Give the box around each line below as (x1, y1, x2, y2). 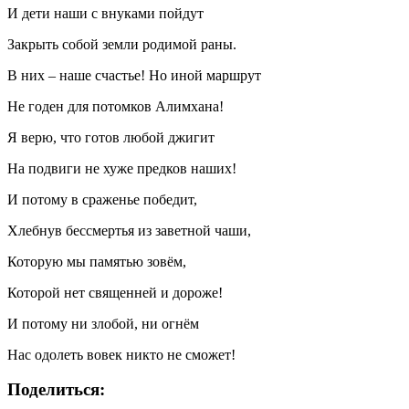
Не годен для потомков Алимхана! (7, 98, 224, 114)
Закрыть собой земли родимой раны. (7, 36, 236, 52)
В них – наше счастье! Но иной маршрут (7, 67, 261, 83)
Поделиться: (7, 380, 105, 400)
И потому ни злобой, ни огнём (7, 315, 199, 331)
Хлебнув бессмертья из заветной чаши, (7, 222, 251, 238)
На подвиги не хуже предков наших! (7, 160, 236, 176)
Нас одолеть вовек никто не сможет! (7, 346, 236, 362)
